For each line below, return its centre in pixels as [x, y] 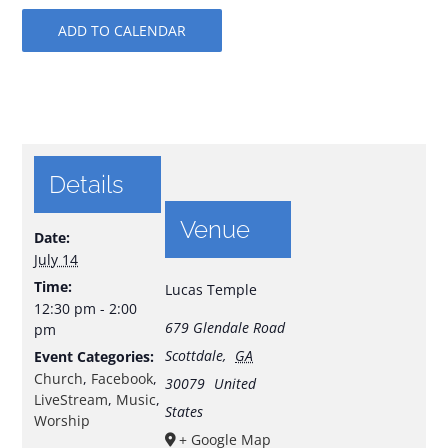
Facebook [122, 379]
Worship [62, 421]
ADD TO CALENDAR [122, 30]
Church [59, 379]
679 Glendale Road [224, 328]
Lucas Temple [210, 290]
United [235, 384]
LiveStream [71, 400]
